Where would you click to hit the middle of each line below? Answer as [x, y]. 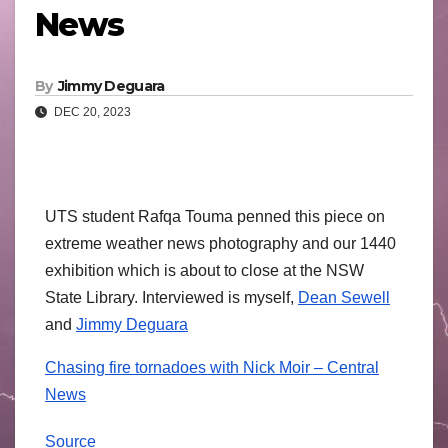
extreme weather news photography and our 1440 [220, 244]
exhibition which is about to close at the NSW [204, 271]
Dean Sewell [344, 298]
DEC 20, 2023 [91, 112]
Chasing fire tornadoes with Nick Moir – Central [212, 368]
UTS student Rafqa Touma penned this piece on [215, 217]
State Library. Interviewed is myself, [171, 298]
